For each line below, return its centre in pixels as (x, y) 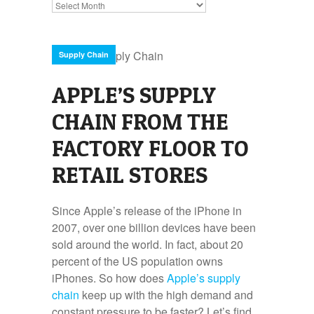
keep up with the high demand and (166, 295)
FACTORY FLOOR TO (150, 148)
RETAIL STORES (130, 175)
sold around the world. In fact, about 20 (148, 244)
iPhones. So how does (109, 278)
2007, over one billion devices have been (154, 227)
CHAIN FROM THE (140, 122)
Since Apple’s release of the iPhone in (147, 211)
